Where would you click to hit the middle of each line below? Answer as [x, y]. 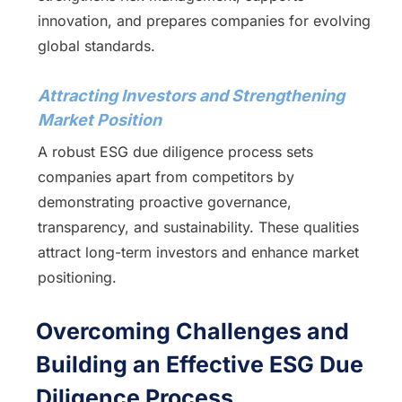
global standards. [96, 46]
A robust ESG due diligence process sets [175, 152]
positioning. [77, 277]
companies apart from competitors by [166, 177]
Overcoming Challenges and [192, 331]
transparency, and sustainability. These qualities [198, 227]
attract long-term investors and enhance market [198, 252]
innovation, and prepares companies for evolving [204, 21]
